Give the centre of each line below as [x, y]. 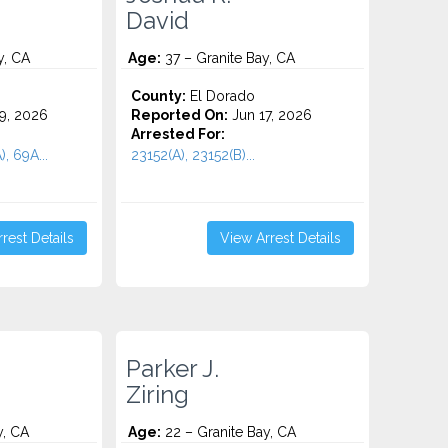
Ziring [158, 395]
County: [159, 96]
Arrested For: [178, 134]
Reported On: [180, 115]
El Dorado [221, 96]
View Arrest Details [280, 238]
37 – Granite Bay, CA [228, 58]
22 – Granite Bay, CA [229, 432]
